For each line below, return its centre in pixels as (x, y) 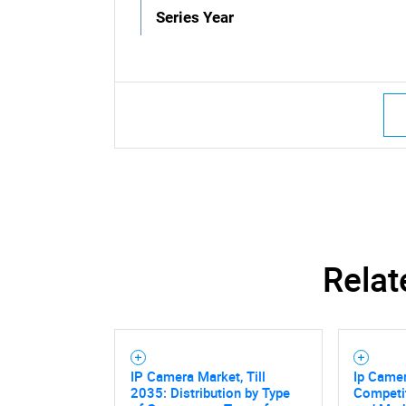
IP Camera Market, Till (198, 376)
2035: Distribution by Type (210, 392)
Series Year (195, 17)
